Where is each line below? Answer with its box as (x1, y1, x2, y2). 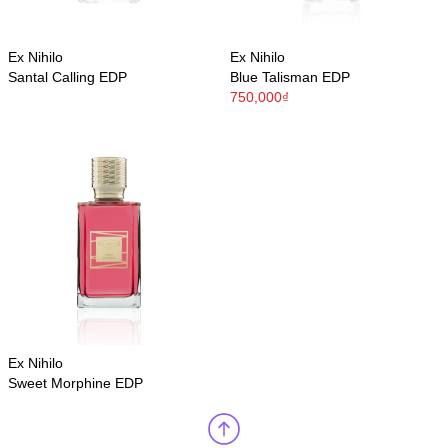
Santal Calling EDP (8, 69, 127, 85)
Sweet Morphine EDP (8, 375, 143, 391)
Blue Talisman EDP (230, 69, 350, 85)
